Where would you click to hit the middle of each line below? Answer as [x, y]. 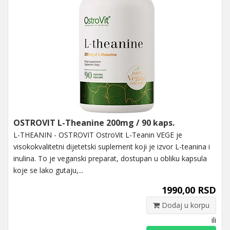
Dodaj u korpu [185, 205]
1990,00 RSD [189, 190]
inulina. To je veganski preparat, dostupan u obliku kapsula [110, 158]
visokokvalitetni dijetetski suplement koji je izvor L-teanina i [112, 146]
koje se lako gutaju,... [48, 170]
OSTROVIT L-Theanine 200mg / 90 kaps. [94, 122]
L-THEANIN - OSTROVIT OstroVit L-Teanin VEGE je [98, 135]
